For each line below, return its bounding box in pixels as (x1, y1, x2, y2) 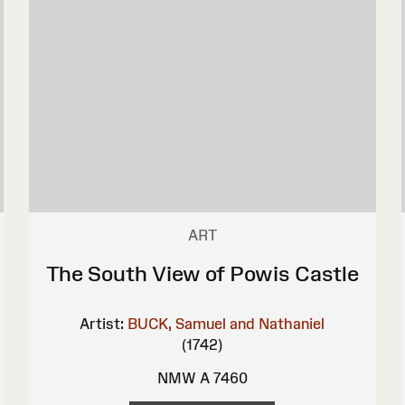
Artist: (80, 315, 125, 332)
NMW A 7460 (156, 369, 248, 386)
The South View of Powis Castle (45, 260, 359, 286)
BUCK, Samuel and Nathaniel (127, 315, 325, 332)
